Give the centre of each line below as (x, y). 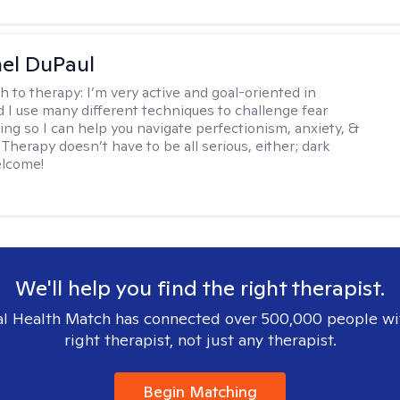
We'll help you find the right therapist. (200, 288)
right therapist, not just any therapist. (200, 340)
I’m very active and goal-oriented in (202, 92)
